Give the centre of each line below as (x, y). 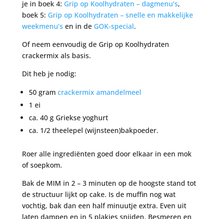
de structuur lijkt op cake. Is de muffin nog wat (99, 194)
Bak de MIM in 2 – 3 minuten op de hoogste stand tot (109, 183)
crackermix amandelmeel (99, 92)
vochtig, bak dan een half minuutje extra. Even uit (104, 206)
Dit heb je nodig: (49, 74)
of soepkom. (42, 165)
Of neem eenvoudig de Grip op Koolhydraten (95, 44)
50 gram (43, 92)
